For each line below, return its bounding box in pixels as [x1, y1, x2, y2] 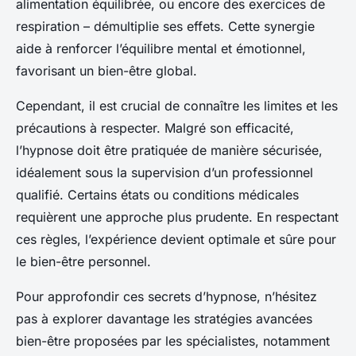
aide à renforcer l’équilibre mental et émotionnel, [16, 41, 306, 57]
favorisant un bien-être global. [16, 63, 197, 79]
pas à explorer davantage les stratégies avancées [16, 311, 312, 327]
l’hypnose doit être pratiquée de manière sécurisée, [16, 142, 323, 159]
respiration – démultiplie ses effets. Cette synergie [16, 18, 315, 35]
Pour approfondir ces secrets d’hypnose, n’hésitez [16, 288, 317, 305]
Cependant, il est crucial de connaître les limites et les [16, 98, 338, 114]
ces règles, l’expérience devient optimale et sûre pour [16, 231, 336, 248]
